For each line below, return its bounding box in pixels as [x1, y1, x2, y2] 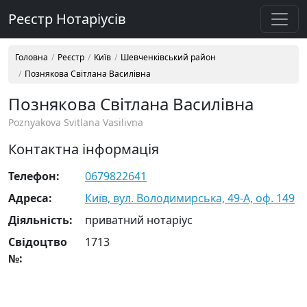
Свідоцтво [8, 234, 67, 249]
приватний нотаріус [85, 212, 193, 228]
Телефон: [8, 169, 60, 184]
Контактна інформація [8, 140, 159, 158]
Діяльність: [8, 212, 73, 228]
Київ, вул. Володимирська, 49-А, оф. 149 [85, 191, 295, 206]
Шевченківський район [121, 51, 216, 63]
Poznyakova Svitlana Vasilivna [8, 116, 143, 129]
